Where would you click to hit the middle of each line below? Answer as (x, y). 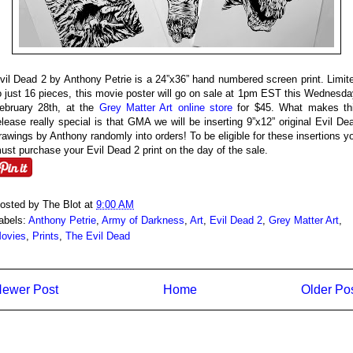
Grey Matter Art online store (166, 108)
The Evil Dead (98, 236)
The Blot (62, 204)
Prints (46, 236)
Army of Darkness (143, 220)
